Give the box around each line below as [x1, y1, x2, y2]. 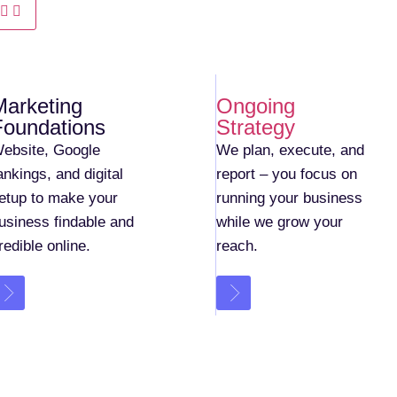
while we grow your [216, 214, 344, 230]
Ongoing [216, 94, 296, 118]
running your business [216, 190, 363, 206]
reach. [216, 237, 259, 254]
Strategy [216, 115, 296, 139]
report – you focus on [216, 166, 358, 183]
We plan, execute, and [216, 142, 365, 159]
